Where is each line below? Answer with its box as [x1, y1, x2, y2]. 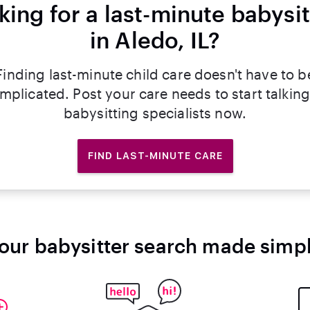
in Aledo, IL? [89, 27, 221, 53]
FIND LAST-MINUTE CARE [87, 150, 223, 161]
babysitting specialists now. [63, 104, 247, 121]
